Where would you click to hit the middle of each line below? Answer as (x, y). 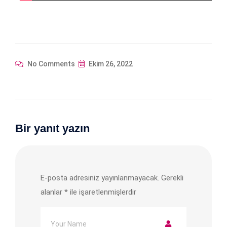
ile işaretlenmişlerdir (102, 192)
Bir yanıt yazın (52, 128)
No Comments (50, 64)
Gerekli (172, 178)
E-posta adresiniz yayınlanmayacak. (100, 178)
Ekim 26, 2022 (110, 64)
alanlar (52, 192)
